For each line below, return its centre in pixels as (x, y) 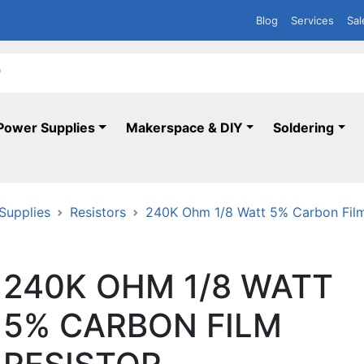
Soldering (304, 128)
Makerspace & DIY (184, 128)
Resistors (98, 212)
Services (312, 20)
